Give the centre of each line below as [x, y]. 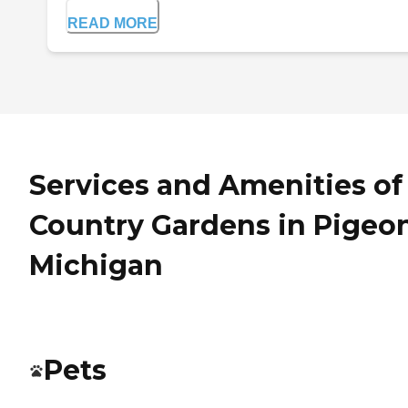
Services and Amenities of [216, 186]
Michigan [96, 266]
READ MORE [112, 24]
